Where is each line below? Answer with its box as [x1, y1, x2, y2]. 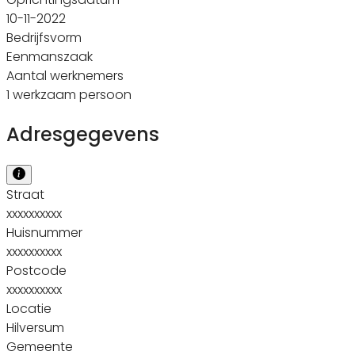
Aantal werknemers [6, 66, 124, 85]
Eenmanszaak [6, 47, 93, 66]
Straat [6, 185, 44, 204]
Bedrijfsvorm [6, 28, 82, 47]
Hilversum [6, 318, 64, 337]
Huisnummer [6, 223, 82, 242]
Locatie [6, 299, 52, 318]
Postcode [6, 261, 67, 280]
